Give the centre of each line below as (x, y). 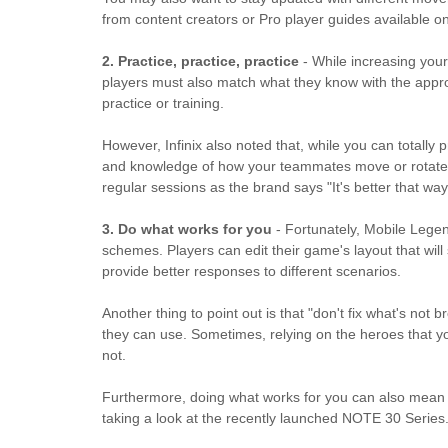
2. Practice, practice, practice (200, 61)
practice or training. (163, 103)
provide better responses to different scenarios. (251, 271)
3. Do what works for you (187, 229)
